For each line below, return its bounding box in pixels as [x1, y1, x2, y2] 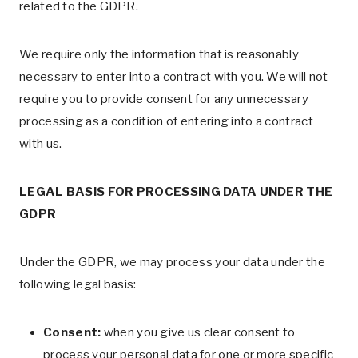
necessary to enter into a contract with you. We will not [19, 70, 328, 84]
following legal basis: [19, 277, 137, 292]
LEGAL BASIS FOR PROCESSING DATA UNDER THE [19, 185, 333, 199]
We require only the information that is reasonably [19, 47, 299, 62]
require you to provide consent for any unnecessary [19, 92, 308, 106]
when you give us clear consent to [101, 325, 296, 340]
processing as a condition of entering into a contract [19, 114, 313, 129]
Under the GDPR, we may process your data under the [19, 255, 325, 269]
